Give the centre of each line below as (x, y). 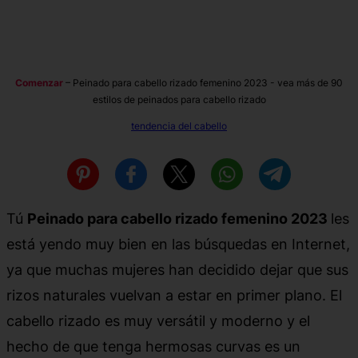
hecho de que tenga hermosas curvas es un (153, 346)
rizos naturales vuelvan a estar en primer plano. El (174, 294)
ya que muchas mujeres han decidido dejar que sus (177, 269)
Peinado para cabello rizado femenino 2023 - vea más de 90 (208, 82)
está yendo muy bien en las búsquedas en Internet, (178, 243)
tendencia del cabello (179, 125)
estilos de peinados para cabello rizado (179, 99)
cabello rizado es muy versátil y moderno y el (158, 320)
